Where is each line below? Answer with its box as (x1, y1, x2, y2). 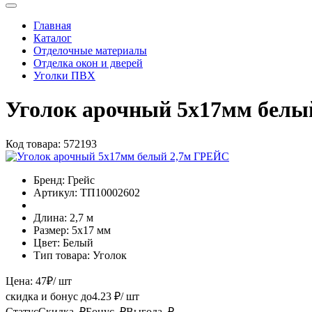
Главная (33, 19, 71, 31)
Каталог (33, 31, 72, 44)
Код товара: (6, 137, 61, 150)
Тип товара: (33, 249, 90, 261)
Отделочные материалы (33, 44, 147, 56)
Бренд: (33, 173, 65, 186)
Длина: (33, 211, 67, 224)
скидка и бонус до (6, 290, 92, 302)
